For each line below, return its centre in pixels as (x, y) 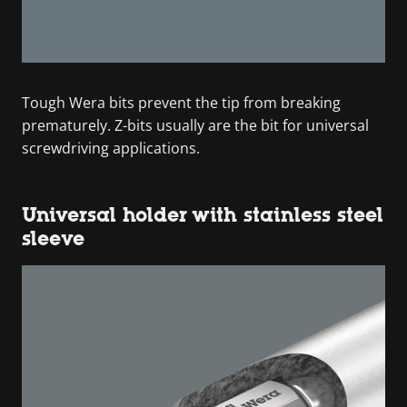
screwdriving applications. (111, 148)
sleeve (53, 238)
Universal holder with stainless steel (203, 214)
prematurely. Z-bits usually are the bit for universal (195, 125)
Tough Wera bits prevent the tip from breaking (181, 102)
